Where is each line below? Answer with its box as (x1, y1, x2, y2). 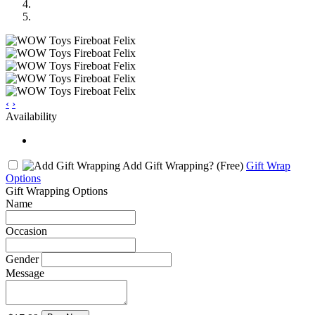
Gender (6, 252, 39, 265)
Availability (6, 110, 57, 122)
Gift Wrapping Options (6, 184, 108, 197)
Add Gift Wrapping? (120, 159, 217, 172)
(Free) (217, 159, 243, 172)
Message (6, 266, 44, 279)
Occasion (6, 224, 47, 237)
